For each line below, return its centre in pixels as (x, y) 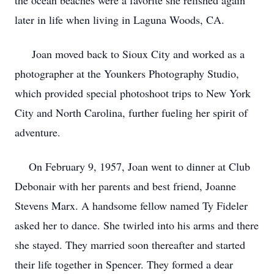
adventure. (38, 132)
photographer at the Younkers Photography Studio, (127, 73)
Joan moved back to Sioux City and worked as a (130, 54)
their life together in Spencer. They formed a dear (124, 264)
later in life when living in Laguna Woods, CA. (123, 20)
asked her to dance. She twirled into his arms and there (137, 225)
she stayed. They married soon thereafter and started (130, 245)
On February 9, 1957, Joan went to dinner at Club (132, 166)
